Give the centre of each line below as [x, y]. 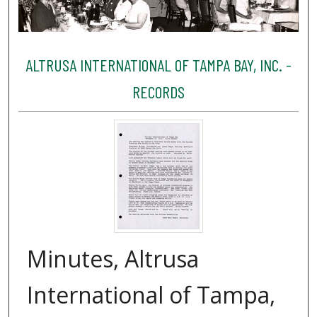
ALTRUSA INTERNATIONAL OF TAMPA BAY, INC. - [158, 64]
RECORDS [158, 91]
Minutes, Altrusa [113, 259]
